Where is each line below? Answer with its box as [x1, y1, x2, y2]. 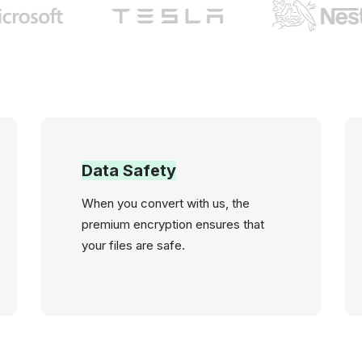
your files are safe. [81, 238, 185, 253]
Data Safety [81, 161, 176, 180]
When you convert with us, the [81, 196, 250, 211]
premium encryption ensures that [81, 217, 264, 232]
